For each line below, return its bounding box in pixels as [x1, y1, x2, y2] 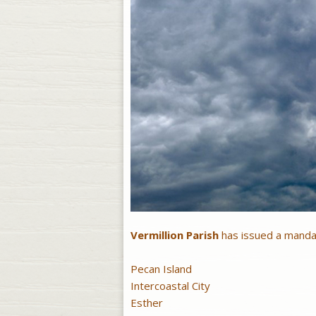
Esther [130, 296, 163, 310]
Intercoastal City [130, 279, 210, 293]
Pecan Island [130, 262, 192, 276]
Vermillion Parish [130, 228, 219, 243]
